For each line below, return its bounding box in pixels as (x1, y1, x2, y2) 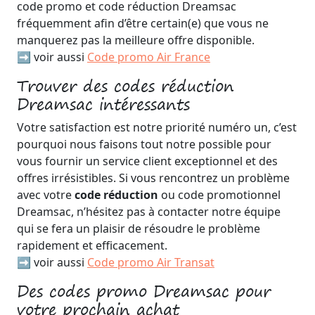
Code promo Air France (87, 49, 210, 65)
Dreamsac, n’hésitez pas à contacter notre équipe (17, 204, 281, 219)
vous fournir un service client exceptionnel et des (17, 153, 278, 169)
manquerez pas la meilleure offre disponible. (17, 32, 255, 48)
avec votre (17, 187, 75, 202)
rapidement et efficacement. (17, 238, 167, 253)
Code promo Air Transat (87, 255, 214, 270)
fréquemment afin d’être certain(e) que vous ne (17, 15, 269, 31)
